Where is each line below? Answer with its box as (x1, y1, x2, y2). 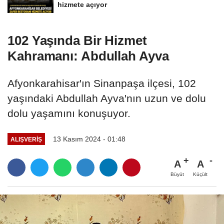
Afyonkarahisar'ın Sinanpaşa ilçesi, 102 (7, 77, 196, 89)
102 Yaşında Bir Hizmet (7, 33, 147, 48)
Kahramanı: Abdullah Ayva (7, 48, 169, 64)
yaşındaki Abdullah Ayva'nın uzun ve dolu (7, 92, 206, 104)
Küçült (193, 171, 207, 177)
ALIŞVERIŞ (10, 135, 42, 142)
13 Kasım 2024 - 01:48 (52, 135, 125, 143)
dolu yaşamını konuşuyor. (7, 107, 130, 119)
